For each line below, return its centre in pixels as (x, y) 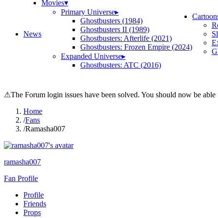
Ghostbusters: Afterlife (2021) (126, 38)
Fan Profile (21, 178)
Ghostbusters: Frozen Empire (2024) (136, 47)
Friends (35, 204)
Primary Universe (88, 12)
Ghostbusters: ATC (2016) (121, 65)
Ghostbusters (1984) (111, 21)
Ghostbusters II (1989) (115, 29)
